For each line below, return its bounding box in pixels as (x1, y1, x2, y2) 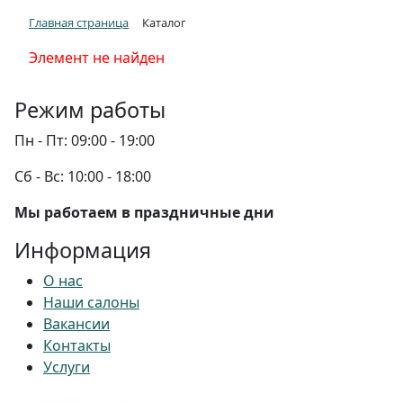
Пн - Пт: (14, 130, 67, 151)
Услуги (43, 357, 90, 378)
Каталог (142, 14, 186, 31)
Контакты (43, 336, 111, 356)
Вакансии (43, 314, 110, 335)
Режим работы (14, 95, 166, 125)
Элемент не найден (29, 48, 165, 68)
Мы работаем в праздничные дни (14, 202, 274, 223)
